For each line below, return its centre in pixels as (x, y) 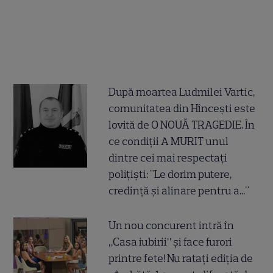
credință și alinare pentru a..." (179, 191)
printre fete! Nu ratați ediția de (181, 259)
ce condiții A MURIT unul (169, 142)
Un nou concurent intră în (172, 226)
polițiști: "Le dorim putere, (170, 175)
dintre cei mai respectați (168, 158)
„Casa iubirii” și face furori (171, 242)
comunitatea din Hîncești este (182, 109)
